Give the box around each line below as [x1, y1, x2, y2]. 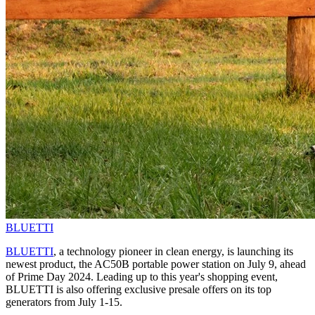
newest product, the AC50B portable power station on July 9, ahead [6, 258, 306, 271]
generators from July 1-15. [6, 296, 122, 309]
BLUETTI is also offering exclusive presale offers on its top [6, 283, 271, 296]
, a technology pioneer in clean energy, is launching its [53, 245, 293, 258]
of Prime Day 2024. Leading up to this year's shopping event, [6, 271, 278, 283]
